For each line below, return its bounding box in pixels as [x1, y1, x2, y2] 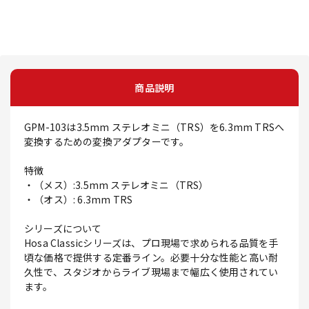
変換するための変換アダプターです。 [24, 134, 190, 149]
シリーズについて [24, 221, 102, 236]
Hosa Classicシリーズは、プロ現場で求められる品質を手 [24, 236, 279, 250]
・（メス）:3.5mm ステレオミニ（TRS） [24, 178, 209, 192]
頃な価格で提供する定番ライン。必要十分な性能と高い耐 [24, 250, 279, 265]
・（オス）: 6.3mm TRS [24, 192, 133, 207]
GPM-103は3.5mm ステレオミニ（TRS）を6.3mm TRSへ [24, 120, 285, 134]
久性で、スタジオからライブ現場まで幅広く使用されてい [24, 265, 279, 279]
